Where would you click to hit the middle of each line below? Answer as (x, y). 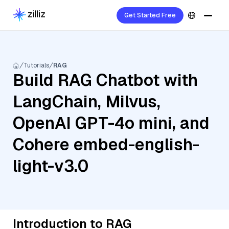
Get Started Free (150, 15)
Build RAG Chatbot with (105, 80)
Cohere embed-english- (106, 144)
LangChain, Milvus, (87, 101)
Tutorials (36, 65)
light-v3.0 (51, 166)
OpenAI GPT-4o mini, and (111, 123)
